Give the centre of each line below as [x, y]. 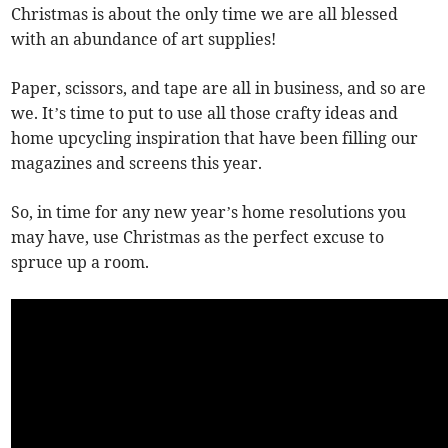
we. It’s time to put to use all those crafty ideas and [205, 113]
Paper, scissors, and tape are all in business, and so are [219, 88]
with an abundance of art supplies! [144, 39]
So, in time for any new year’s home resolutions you [209, 212]
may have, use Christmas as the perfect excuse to [198, 237]
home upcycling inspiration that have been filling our [215, 138]
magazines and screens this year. [137, 163]
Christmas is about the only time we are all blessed [205, 14]
